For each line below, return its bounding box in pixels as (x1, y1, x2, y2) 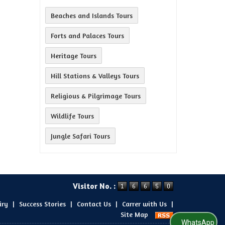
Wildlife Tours (51, 111, 94, 120)
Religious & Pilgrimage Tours (51, 91, 141, 100)
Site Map (121, 210, 148, 218)
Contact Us (77, 199, 111, 208)
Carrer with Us (122, 199, 167, 208)
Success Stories (19, 199, 66, 208)
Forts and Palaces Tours (51, 31, 124, 40)
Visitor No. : (73, 181, 118, 191)
